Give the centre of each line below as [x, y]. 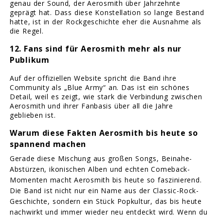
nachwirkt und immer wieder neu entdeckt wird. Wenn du [109, 212]
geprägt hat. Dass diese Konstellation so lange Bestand [107, 13]
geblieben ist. [33, 115]
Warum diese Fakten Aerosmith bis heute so [104, 133]
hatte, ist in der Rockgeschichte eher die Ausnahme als [106, 22]
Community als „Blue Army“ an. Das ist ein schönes [100, 88]
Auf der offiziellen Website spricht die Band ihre [93, 78]
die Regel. [27, 31]
